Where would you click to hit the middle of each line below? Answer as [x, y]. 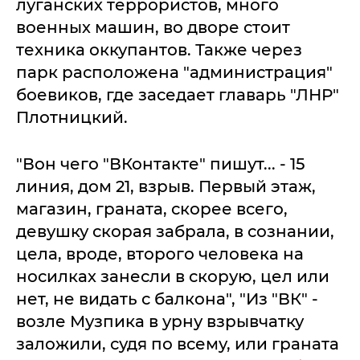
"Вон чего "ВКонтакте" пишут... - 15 [160, 164]
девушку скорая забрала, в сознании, [175, 231]
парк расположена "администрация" [174, 72]
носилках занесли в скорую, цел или [173, 276]
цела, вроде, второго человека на [160, 254]
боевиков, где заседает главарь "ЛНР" [178, 95]
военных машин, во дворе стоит [153, 27]
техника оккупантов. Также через [159, 50]
